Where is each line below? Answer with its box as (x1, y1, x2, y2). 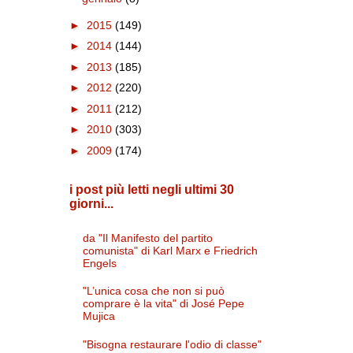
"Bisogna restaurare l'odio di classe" (83, 337, 262, 351)
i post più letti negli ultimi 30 (69, 183, 234, 196)
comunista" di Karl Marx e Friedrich (83, 243, 258, 257)
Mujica (83, 310, 115, 323)
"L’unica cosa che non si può (83, 284, 225, 298)
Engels (83, 256, 117, 269)
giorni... (69, 197, 113, 210)
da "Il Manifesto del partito (83, 231, 213, 244)
